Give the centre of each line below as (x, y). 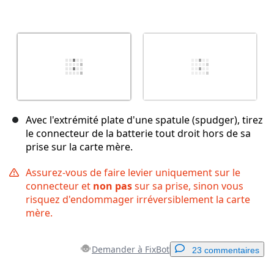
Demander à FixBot (131, 250)
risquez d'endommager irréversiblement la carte (138, 200)
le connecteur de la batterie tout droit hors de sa (138, 134)
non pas (113, 186)
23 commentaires (226, 250)
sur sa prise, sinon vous (188, 186)
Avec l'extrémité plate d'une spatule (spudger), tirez (144, 120)
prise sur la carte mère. (79, 147)
